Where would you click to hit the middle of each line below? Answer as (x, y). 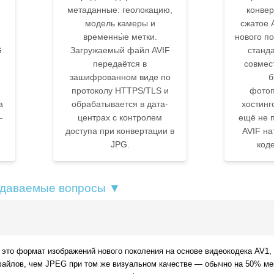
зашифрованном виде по (120, 77)
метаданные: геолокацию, (120, 10)
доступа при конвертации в (120, 131)
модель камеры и (120, 24)
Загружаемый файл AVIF (120, 50)
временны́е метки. (120, 37)
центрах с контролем (120, 118)
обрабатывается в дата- (120, 104)
